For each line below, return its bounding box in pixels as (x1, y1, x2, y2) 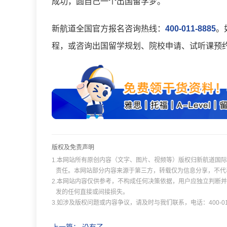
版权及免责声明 (52, 144, 94, 151)
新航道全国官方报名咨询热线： (52, 24, 165, 33)
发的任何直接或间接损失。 (56, 188, 129, 196)
